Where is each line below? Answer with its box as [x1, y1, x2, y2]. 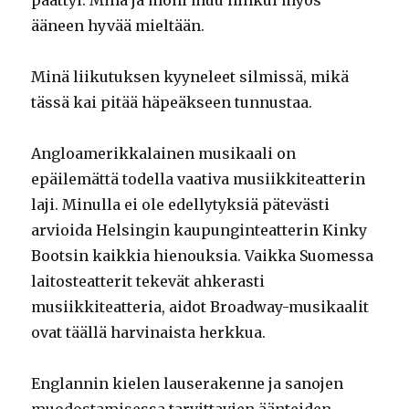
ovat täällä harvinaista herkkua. [31, 322, 267, 341]
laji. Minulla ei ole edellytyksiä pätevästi [31, 194, 330, 214]
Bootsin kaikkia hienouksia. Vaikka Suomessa [31, 246, 374, 265]
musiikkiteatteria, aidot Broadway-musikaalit [31, 297, 370, 316]
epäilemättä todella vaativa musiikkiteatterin [31, 169, 366, 188]
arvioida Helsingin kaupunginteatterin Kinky [31, 220, 368, 239]
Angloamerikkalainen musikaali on [31, 143, 297, 163]
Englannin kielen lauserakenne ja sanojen [31, 373, 344, 393]
